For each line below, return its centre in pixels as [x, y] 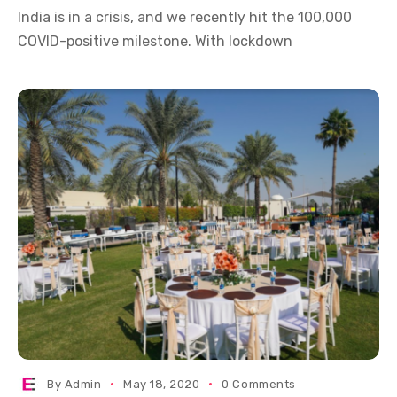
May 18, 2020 [162, 384]
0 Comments [259, 384]
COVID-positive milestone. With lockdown [155, 41]
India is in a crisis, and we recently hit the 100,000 [185, 17]
